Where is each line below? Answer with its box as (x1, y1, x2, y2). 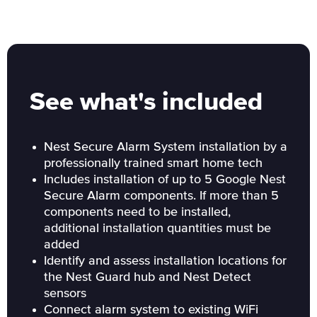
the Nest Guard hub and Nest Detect (44, 271, 251, 284)
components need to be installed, (44, 206, 231, 219)
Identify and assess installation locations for (44, 255, 287, 267)
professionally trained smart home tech (44, 157, 263, 170)
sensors (44, 287, 86, 300)
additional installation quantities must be (44, 222, 271, 235)
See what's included (30, 90, 263, 115)
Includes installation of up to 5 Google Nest (44, 173, 286, 186)
